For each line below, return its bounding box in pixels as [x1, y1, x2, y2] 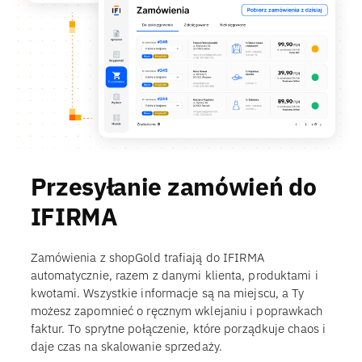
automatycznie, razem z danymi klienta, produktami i [30, 267, 318, 284]
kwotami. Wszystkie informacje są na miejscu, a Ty [30, 285, 305, 301]
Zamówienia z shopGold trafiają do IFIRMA [30, 250, 265, 266]
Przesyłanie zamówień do [30, 170, 317, 202]
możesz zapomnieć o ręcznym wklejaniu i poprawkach [30, 303, 323, 319]
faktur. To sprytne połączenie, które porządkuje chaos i [30, 321, 326, 337]
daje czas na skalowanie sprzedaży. [30, 339, 222, 355]
